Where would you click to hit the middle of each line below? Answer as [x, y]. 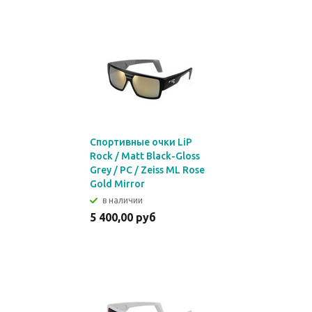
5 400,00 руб [123, 217]
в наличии [123, 200]
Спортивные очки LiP [141, 142]
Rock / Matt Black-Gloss [145, 156]
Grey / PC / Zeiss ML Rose [147, 170]
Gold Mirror [117, 184]
